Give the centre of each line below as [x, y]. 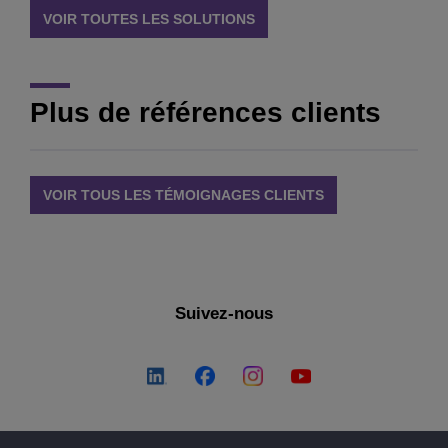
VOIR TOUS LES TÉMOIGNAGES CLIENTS [183, 194]
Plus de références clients [205, 112]
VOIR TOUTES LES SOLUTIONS [149, 18]
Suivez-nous [224, 314]
